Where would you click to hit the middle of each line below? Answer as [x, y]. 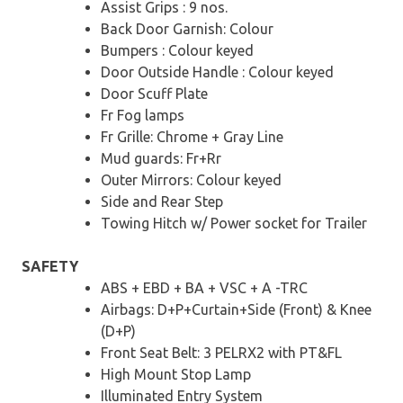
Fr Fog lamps [143, 115]
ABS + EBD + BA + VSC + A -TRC [204, 287]
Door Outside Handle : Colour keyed [217, 72]
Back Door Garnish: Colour [187, 28]
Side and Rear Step [162, 201]
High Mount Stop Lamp [176, 374]
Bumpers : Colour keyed [177, 50]
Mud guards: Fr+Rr [161, 158]
